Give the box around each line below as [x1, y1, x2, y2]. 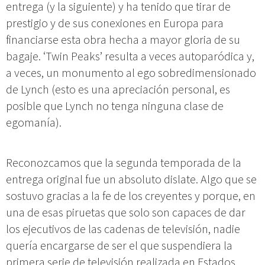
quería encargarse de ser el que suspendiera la [6, 237, 232, 253]
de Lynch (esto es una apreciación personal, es [6, 81, 230, 96]
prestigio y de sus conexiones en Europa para [6, 15, 224, 30]
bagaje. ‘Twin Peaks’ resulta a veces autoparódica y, [6, 48, 254, 63]
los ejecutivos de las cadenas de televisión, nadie [6, 221, 240, 236]
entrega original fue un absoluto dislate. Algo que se [6, 171, 257, 186]
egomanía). [6, 114, 62, 130]
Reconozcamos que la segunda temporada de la [6, 154, 241, 170]
